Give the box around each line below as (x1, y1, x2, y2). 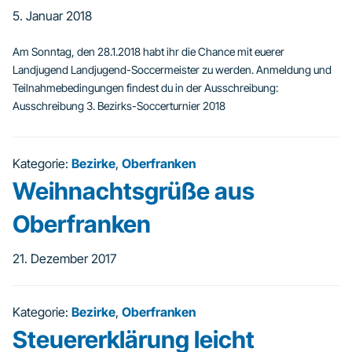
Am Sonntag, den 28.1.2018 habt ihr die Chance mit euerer (13, 45, 284, 58)
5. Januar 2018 (13, 8, 92, 24)
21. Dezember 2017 (13, 251, 116, 266)
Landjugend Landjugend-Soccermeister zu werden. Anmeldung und (13, 63, 332, 76)
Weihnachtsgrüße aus (13, 177, 255, 205)
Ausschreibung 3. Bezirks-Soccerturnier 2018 (13, 99, 225, 112)
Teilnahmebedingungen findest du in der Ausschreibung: (13, 81, 278, 94)
